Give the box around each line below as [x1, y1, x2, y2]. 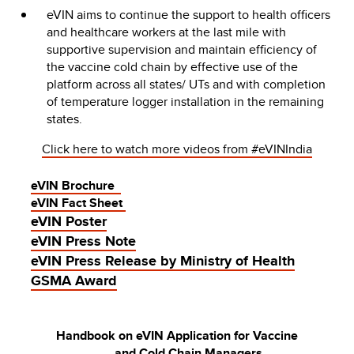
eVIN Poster [31, 211, 107, 232]
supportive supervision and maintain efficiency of [47, 40, 317, 59]
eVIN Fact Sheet [31, 194, 126, 213]
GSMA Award [31, 270, 117, 292]
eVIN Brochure [31, 176, 121, 195]
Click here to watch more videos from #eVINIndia [42, 140, 312, 159]
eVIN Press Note [31, 231, 136, 252]
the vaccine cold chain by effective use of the [47, 58, 298, 77]
